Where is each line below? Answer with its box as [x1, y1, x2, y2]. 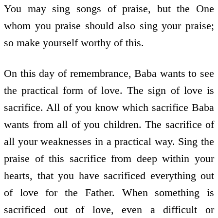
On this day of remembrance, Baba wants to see [4, 67, 214, 79]
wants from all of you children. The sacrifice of [4, 118, 214, 130]
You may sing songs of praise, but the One [4, 2, 214, 15]
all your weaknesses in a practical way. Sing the [4, 135, 214, 147]
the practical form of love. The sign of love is [4, 84, 214, 96]
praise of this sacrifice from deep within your [4, 152, 214, 164]
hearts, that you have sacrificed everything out [4, 169, 214, 182]
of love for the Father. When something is [4, 186, 214, 199]
